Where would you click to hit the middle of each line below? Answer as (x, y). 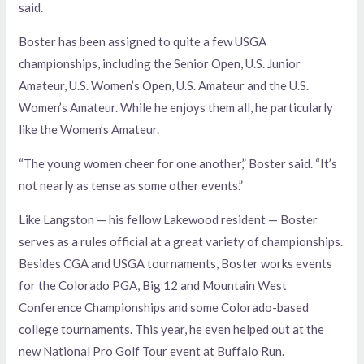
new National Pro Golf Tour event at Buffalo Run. (152, 351)
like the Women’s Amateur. (89, 129)
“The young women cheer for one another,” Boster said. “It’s (178, 163)
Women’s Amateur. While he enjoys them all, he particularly (176, 107)
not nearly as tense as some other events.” (131, 185)
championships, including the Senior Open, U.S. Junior (160, 63)
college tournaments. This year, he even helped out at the (172, 329)
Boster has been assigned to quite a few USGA (143, 41)
